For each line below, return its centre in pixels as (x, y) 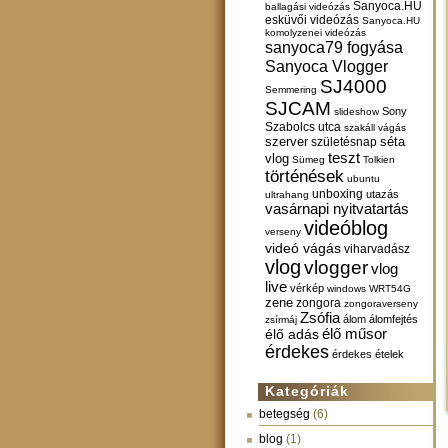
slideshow (356, 111)
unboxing (337, 193)
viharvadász (377, 248)
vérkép (307, 288)
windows (346, 288)
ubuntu (363, 178)
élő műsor (354, 334)
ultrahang (287, 194)
